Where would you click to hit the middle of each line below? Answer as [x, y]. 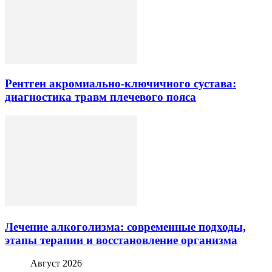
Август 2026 [56, 263]
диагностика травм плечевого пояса [100, 97]
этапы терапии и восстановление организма [121, 240]
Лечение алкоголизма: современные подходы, [125, 226]
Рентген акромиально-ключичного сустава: [121, 84]
